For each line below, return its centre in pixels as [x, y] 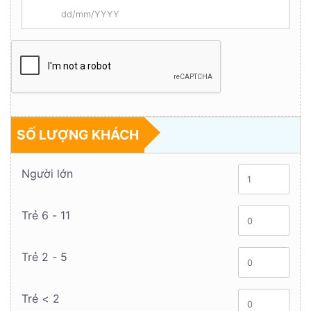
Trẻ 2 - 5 [44, 257]
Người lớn [47, 174]
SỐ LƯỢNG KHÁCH [78, 135]
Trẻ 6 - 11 [46, 215]
